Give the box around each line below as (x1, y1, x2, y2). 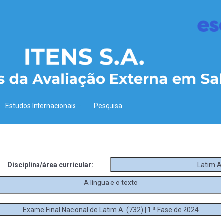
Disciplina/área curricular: (7, 160, 94, 169)
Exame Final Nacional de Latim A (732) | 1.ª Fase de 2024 (23, 205, 199, 214)
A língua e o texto (84, 178, 138, 186)
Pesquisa (94, 101, 123, 110)
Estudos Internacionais (5, 101, 76, 110)
